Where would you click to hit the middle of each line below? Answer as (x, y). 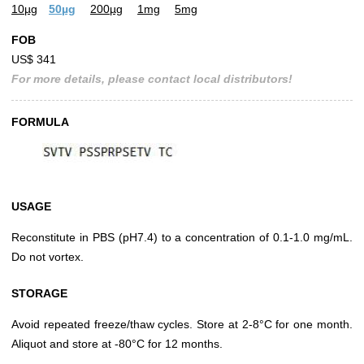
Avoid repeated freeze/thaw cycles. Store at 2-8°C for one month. (182, 325)
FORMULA (40, 122)
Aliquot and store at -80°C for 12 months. (117, 344)
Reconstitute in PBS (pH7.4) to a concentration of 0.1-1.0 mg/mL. (182, 238)
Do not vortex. (48, 257)
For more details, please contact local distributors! (152, 79)
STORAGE (39, 294)
